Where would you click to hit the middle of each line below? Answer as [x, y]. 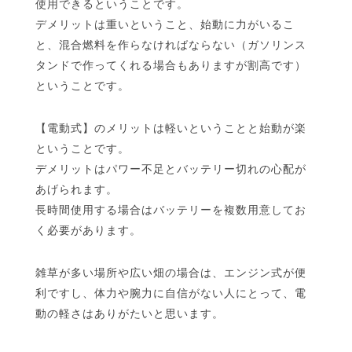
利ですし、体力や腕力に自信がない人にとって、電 [171, 293]
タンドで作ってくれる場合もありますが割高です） [171, 65]
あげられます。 [77, 189]
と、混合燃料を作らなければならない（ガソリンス [171, 44]
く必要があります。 [88, 230]
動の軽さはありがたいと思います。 [130, 313]
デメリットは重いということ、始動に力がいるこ [165, 24]
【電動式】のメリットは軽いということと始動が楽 [171, 128]
